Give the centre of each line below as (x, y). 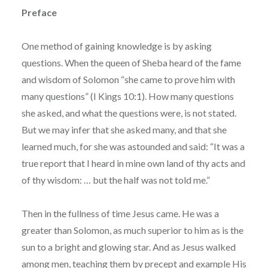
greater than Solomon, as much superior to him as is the (132, 230)
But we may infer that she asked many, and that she (124, 129)
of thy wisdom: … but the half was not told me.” (115, 179)
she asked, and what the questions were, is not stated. (129, 112)
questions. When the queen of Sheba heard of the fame (131, 62)
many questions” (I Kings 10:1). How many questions (127, 96)
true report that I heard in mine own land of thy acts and (133, 163)
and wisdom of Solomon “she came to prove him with (128, 79)
